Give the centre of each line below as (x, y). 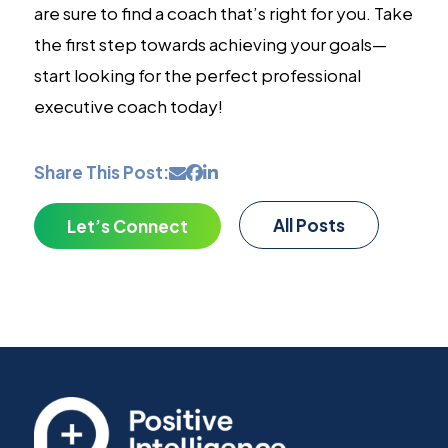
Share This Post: (101, 171)
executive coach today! (128, 105)
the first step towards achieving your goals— (210, 43)
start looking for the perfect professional (197, 74)
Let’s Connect (127, 225)
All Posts (308, 224)
